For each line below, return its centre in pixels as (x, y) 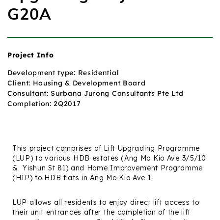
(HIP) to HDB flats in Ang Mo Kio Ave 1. (83, 178)
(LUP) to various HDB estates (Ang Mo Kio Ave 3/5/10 (109, 158)
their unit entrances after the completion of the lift (102, 212)
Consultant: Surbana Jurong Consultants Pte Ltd (96, 93)
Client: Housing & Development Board (77, 83)
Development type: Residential (63, 73)
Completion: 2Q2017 (44, 104)
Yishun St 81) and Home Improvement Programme (113, 168)
